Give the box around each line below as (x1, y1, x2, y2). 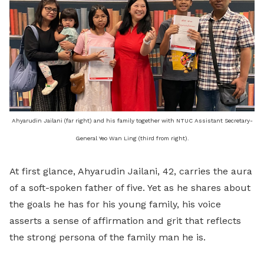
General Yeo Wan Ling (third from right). (75, 135, 189, 141)
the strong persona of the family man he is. (9, 232, 206, 243)
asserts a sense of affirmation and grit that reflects (9, 215, 241, 226)
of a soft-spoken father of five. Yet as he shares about (9, 182, 250, 193)
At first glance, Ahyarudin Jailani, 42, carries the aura (9, 166, 252, 177)
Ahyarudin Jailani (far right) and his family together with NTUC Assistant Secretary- (11, 117, 253, 124)
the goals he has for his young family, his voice (9, 199, 221, 210)
